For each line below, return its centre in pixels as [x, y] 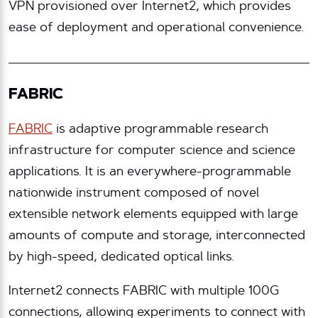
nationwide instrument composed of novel [134, 194]
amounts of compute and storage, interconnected [157, 237]
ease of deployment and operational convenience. [156, 29]
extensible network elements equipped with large [153, 215]
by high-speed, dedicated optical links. [121, 258]
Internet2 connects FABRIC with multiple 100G [144, 292]
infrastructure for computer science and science [152, 152]
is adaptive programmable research [160, 130]
